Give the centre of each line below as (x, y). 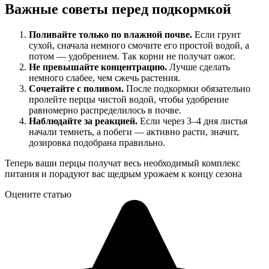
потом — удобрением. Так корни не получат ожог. (132, 56)
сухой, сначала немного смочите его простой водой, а (139, 45)
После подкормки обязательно (187, 88)
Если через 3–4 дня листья (192, 121)
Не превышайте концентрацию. (98, 67)
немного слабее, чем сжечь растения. (104, 77)
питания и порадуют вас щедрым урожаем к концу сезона (123, 174)
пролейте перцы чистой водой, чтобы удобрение (129, 99)
